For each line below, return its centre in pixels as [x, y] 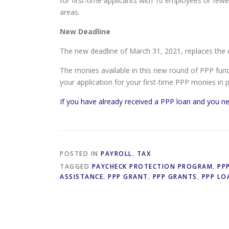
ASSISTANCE [82, 177]
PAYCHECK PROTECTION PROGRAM [152, 166]
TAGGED [76, 166]
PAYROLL [117, 154]
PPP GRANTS [175, 177]
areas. [70, 12]
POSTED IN [80, 154]
